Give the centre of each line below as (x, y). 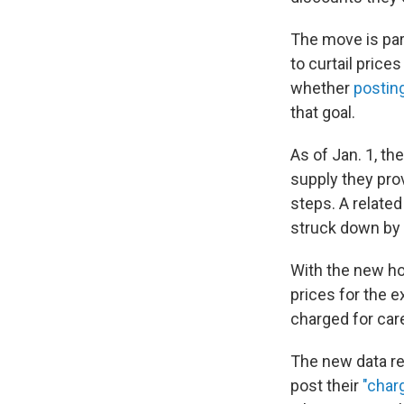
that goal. (323, 112)
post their (326, 385)
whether (322, 87)
